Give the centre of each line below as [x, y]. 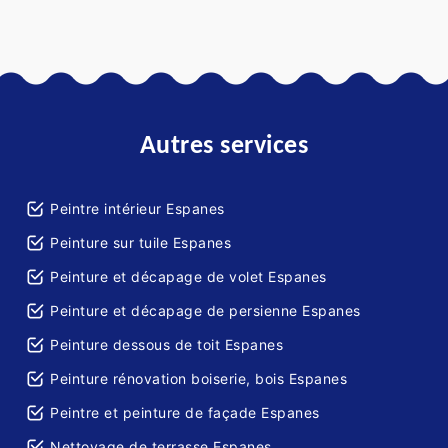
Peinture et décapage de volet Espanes [188, 277]
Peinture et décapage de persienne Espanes [205, 311]
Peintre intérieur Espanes [137, 209]
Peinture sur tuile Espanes [140, 243]
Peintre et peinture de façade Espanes [185, 413]
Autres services [224, 147]
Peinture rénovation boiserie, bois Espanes [198, 379]
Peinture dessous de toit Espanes [166, 345]
